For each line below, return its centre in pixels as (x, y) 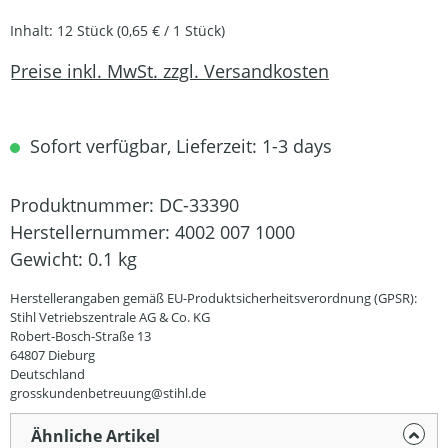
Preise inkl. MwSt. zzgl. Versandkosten (169, 70)
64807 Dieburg (52, 355)
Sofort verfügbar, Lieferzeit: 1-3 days (178, 146)
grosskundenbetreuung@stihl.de (108, 393)
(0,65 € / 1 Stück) (171, 30)
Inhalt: (33, 30)
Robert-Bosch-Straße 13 (80, 336)
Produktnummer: (84, 205)
